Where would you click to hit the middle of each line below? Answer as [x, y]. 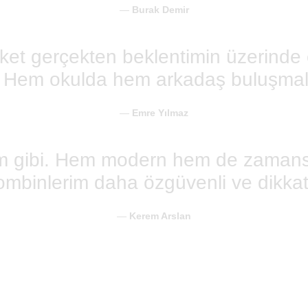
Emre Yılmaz [160, 112]
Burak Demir [160, 9]
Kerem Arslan [160, 216]
